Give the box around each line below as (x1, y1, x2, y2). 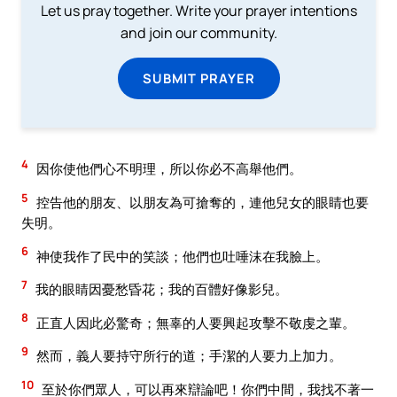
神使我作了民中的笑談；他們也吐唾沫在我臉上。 (34, 246, 329, 265)
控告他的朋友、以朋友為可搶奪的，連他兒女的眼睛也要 (34, 193, 369, 212)
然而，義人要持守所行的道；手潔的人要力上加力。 (34, 346, 342, 365)
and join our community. (120, 23, 277, 43)
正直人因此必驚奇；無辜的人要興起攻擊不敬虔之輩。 (34, 313, 355, 331)
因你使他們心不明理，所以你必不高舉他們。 (34, 160, 302, 178)
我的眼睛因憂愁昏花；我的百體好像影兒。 (33, 280, 288, 299)
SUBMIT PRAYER (142, 69, 255, 88)
